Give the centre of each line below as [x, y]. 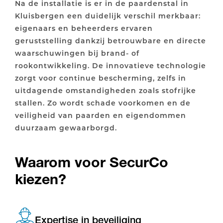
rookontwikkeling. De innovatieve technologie [111, 65]
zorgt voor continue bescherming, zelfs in [101, 78]
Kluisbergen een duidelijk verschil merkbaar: [108, 16]
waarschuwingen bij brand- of [77, 53]
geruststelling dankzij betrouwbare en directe [111, 41]
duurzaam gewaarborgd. [66, 128]
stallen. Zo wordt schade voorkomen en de [103, 103]
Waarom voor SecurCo [92, 162]
